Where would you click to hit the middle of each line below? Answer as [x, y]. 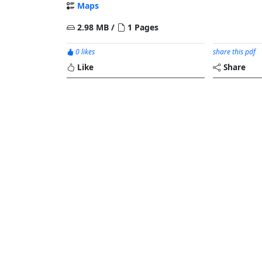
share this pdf [235, 52]
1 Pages [142, 27]
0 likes [84, 52]
